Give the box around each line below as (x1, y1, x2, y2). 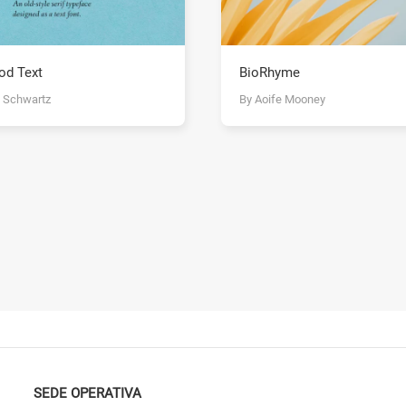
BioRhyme (239, 64, 300, 82)
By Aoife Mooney (239, 92, 325, 107)
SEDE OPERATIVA (34, 384, 142, 401)
